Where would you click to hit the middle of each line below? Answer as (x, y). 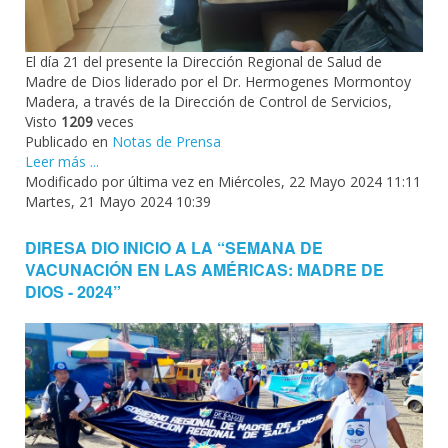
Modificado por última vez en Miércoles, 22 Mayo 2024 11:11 (223, 181)
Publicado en (66, 141)
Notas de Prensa (166, 141)
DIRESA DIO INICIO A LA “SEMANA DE (174, 247)
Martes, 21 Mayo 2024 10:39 (118, 201)
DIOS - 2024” (73, 291)
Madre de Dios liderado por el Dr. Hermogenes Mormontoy (218, 81)
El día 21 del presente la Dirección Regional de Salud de (203, 61)
